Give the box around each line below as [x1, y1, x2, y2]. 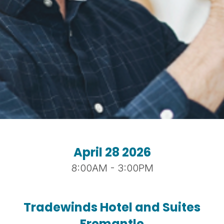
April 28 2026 [73, 144, 151, 160]
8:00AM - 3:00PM [70, 162, 153, 174]
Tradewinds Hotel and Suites [23, 199, 200, 215]
